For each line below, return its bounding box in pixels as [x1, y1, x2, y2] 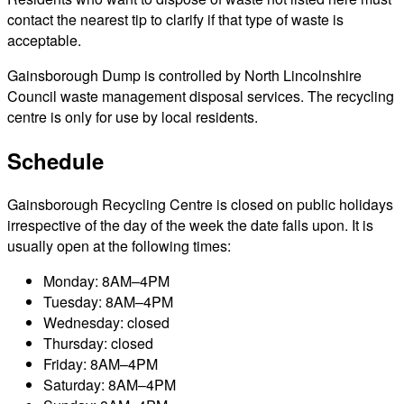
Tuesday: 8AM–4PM [43, 290, 173, 312]
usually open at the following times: [7, 234, 231, 256]
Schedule [7, 144, 104, 176]
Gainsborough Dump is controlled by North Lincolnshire [7, 64, 362, 86]
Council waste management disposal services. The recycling [7, 85, 394, 106]
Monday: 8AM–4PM [43, 270, 170, 291]
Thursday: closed [43, 332, 153, 353]
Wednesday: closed [43, 311, 170, 333]
